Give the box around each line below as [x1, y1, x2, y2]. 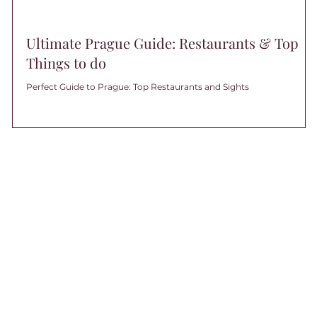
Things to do [26, 52, 106, 72]
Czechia [26, 11, 62, 25]
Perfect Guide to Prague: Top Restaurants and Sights [26, 81, 249, 92]
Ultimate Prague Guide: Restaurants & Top [26, 33, 299, 52]
